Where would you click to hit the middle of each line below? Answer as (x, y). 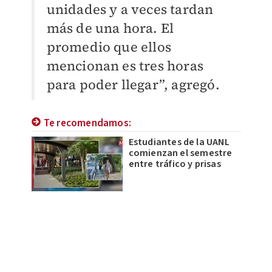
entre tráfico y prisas (175, 164)
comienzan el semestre (180, 153)
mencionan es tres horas (125, 65)
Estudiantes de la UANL (179, 142)
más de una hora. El (110, 28)
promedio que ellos (109, 46)
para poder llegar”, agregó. (133, 84)
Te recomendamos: (87, 123)
